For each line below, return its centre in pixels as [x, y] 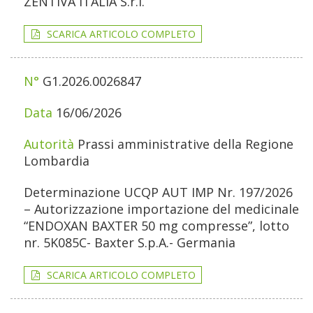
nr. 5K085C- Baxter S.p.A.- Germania [130, 243]
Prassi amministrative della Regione [185, 144]
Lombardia [57, 161]
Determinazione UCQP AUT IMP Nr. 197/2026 [158, 192]
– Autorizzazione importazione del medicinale [161, 209]
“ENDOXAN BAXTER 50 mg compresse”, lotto [156, 226]
